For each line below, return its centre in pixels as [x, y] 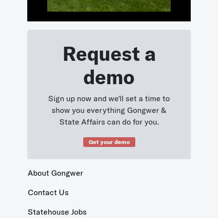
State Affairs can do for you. [109, 122]
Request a [109, 54]
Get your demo [109, 142]
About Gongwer [55, 173]
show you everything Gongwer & [109, 110]
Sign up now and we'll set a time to [109, 99]
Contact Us [48, 192]
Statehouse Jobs [57, 212]
